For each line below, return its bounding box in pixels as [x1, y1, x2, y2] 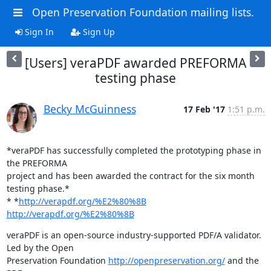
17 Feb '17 [183, 103, 225, 115]
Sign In [22, 25, 54, 38]
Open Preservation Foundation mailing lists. [31, 5, 254, 19]
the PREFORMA [6, 157, 67, 169]
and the [224, 254, 259, 266]
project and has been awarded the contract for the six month [6, 169, 255, 181]
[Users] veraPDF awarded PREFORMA [25, 54, 246, 71]
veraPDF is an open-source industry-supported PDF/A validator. [6, 229, 261, 241]
